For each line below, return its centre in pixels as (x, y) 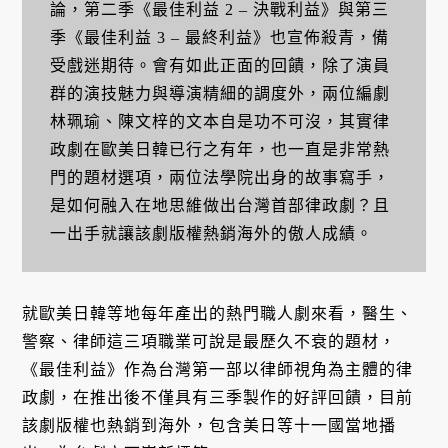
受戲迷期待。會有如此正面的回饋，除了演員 (219, 65)
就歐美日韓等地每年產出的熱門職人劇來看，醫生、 (218, 314)
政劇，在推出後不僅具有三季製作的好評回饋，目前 (218, 398)
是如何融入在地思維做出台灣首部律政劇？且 (219, 205)
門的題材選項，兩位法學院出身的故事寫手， (219, 177)
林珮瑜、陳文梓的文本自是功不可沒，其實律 (219, 121)
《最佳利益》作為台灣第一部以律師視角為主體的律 (218, 370)
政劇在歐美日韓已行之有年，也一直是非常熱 (219, 149)
